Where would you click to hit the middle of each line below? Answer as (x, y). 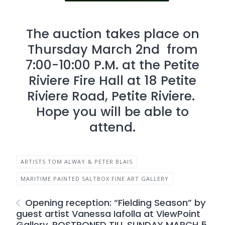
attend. (113, 127)
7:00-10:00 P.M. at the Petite (113, 65)
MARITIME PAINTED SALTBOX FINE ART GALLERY (95, 179)
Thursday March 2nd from (113, 49)
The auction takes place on (113, 34)
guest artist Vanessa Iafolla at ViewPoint (108, 214)
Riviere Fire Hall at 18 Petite (113, 81)
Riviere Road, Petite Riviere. (113, 96)
